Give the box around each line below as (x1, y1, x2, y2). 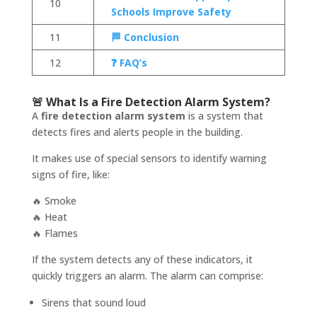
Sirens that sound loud (41, 295, 146, 309)
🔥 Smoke (31, 193, 76, 207)
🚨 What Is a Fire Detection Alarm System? (31, 93, 270, 110)
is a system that (185, 108, 263, 122)
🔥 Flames (31, 226, 78, 240)
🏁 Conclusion (110, 30, 179, 44)
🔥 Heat (31, 209, 67, 224)
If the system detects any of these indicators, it (31, 252, 253, 266)
